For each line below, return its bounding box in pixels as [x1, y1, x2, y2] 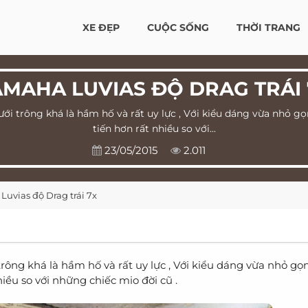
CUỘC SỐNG [147, 21, 209, 34]
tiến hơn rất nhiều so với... [92, 122, 216, 135]
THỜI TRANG [236, 21, 300, 34]
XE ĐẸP [82, 21, 120, 34]
